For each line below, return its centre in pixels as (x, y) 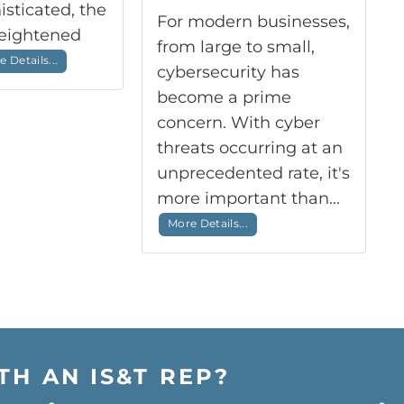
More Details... (208, 224)
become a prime (224, 98)
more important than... (250, 199)
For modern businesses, (253, 22)
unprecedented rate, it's (253, 174)
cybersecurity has (228, 73)
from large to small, (235, 47)
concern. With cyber (238, 123)
